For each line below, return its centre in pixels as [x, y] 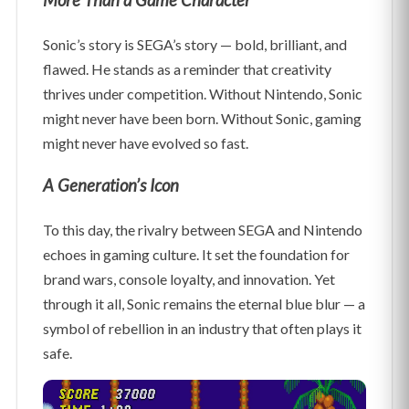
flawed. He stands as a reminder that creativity [187, 68]
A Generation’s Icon [111, 186]
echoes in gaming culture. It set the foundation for [196, 255]
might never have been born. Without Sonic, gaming [202, 118]
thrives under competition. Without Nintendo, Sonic [203, 93]
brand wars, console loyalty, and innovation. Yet [189, 279]
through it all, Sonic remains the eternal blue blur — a [204, 304]
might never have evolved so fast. [146, 142]
